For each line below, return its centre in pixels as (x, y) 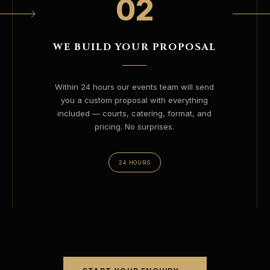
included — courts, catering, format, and (135, 113)
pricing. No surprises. (135, 127)
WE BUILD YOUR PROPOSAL (135, 47)
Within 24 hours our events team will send (135, 87)
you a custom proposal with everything (135, 100)
